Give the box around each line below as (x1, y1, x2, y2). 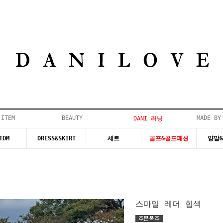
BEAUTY (61, 114, 83, 121)
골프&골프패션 (149, 135, 189, 142)
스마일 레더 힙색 (135, 199, 201, 209)
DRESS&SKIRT (37, 135, 76, 142)
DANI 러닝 (133, 115, 163, 122)
